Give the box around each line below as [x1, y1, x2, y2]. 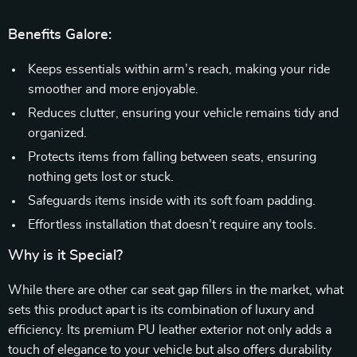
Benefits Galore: [8, 28, 112, 42]
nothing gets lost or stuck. [28, 171, 174, 183]
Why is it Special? [8, 249, 123, 263]
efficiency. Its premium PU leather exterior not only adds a [8, 324, 331, 336]
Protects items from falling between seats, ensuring [28, 151, 316, 163]
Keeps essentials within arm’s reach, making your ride [28, 63, 330, 76]
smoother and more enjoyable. [28, 83, 198, 96]
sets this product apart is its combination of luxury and [8, 304, 314, 316]
